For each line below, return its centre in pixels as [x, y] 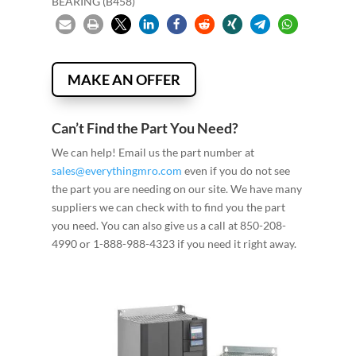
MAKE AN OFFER [124, 79]
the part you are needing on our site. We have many [176, 189]
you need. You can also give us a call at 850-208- [168, 226]
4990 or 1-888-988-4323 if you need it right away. [174, 244]
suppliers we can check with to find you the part [168, 207]
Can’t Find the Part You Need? [145, 128]
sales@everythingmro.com [116, 171]
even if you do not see [236, 171]
